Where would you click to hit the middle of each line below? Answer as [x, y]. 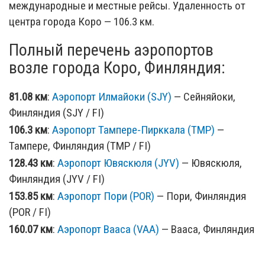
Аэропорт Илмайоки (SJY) [112, 96]
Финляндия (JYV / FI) [57, 179]
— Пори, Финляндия [200, 196]
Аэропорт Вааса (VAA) [108, 229]
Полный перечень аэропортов [111, 50]
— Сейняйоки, [203, 96]
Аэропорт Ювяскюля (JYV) [118, 163]
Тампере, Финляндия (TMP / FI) [80, 146]
